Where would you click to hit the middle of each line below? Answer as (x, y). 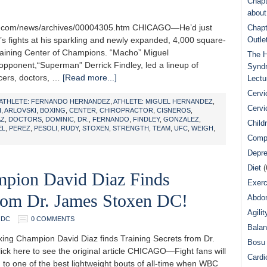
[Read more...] (90, 77)
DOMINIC (60, 119)
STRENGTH (131, 128)
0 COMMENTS (53, 219)
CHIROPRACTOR (126, 110)
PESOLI (46, 128)
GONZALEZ (181, 119)
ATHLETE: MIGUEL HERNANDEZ (163, 101)
